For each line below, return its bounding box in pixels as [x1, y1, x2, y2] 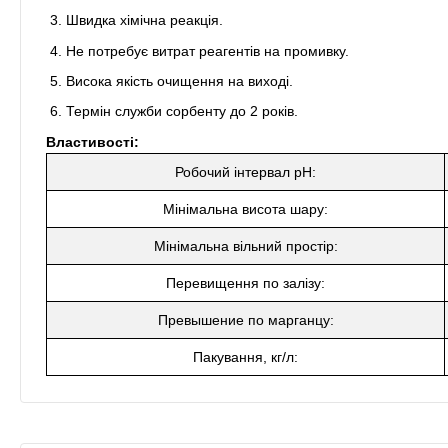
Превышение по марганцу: [157, 311, 334, 328]
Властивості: [46, 133, 139, 150]
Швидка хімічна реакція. [66, 12, 223, 29]
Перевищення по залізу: [166, 274, 325, 291]
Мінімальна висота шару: [163, 200, 328, 217]
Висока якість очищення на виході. [66, 72, 293, 89]
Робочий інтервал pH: [175, 163, 316, 180]
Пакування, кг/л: [193, 348, 298, 365]
